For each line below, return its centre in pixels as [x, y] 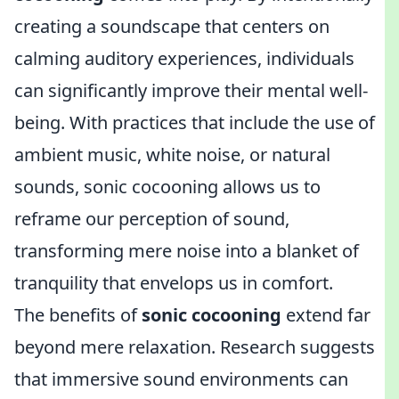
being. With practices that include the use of [195, 122]
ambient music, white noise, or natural [172, 155]
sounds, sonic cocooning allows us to [167, 187]
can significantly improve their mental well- [191, 90]
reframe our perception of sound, [152, 219]
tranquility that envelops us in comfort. [174, 283]
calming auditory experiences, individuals [184, 58]
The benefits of [78, 315]
